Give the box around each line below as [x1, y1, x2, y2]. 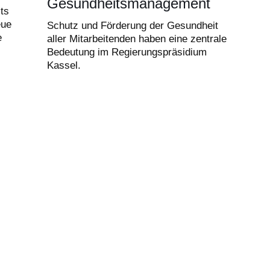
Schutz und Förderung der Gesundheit [47, 20, 218, 32]
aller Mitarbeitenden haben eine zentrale [47, 33, 227, 45]
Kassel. [47, 60, 81, 72]
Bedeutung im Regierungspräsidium [47, 46, 207, 58]
